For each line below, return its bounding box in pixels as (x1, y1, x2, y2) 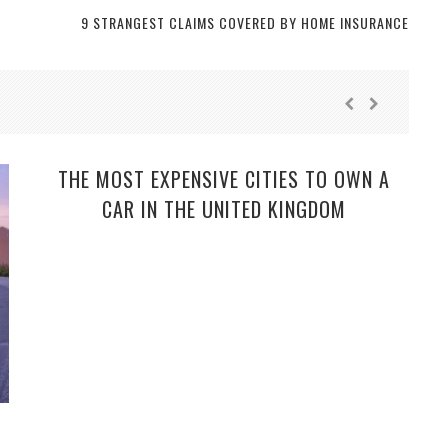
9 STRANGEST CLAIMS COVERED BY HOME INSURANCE (80, 11, 409, 33)
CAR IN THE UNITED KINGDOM (102, 193, 346, 224)
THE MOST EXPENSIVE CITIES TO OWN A (58, 163, 390, 194)
